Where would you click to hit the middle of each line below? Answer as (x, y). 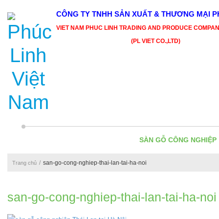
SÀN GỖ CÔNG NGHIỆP (178, 140)
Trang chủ (24, 163)
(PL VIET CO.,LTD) (118, 41)
